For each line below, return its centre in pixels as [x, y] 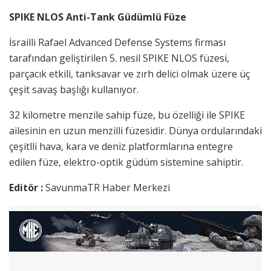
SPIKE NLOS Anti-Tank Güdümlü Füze [98, 17]
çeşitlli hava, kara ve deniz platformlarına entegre [121, 146]
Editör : [27, 187]
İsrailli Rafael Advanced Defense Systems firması [117, 42]
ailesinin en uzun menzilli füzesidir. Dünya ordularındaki [135, 130]
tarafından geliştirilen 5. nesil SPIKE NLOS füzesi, [119, 58]
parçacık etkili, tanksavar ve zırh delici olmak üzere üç [129, 73]
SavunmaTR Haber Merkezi [108, 187]
